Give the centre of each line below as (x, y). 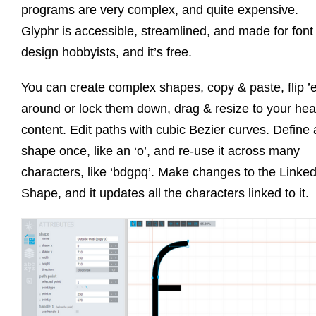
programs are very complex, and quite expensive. (160, 10)
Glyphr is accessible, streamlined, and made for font (167, 31)
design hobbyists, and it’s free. (107, 52)
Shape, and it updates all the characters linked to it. (165, 193)
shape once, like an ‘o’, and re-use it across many (160, 151)
